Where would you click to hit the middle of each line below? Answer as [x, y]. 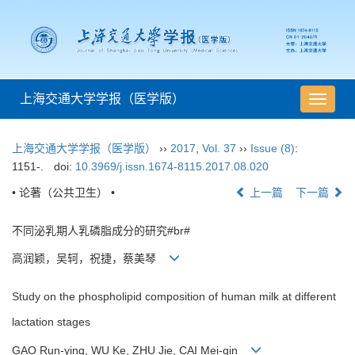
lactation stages [51, 322]
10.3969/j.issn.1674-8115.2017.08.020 [172, 167]
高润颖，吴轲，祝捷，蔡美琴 [90, 259]
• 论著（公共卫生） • [63, 193]
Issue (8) [273, 149]
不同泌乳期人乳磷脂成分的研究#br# [101, 231]
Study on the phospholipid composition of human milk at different [174, 297]
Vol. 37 [219, 149]
